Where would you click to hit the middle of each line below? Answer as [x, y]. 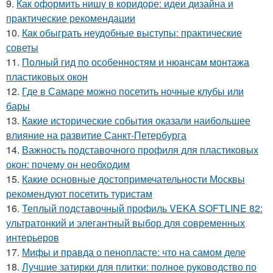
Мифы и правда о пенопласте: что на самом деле [134, 252]
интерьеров [33, 237]
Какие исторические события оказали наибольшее [136, 120]
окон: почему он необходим [68, 164]
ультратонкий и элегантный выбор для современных [126, 223]
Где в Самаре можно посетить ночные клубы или [133, 91]
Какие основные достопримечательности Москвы [133, 179]
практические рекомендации [71, 18]
